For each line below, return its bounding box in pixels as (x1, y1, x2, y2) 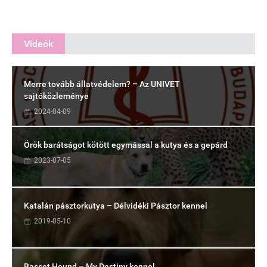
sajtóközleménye (24, 91, 89, 101)
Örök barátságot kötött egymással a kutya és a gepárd (24, 140, 228, 150)
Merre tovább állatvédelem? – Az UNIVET (24, 79, 180, 89)
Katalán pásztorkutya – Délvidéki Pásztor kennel (24, 201, 207, 211)
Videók (24, 38, 53, 50)
